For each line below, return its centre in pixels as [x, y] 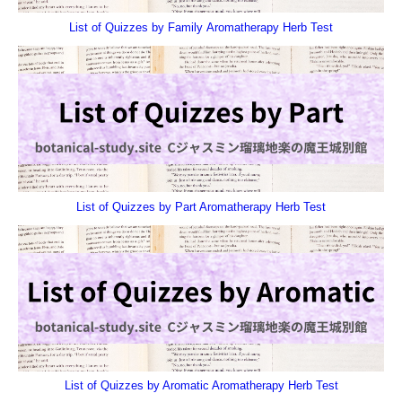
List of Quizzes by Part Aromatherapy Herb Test [201, 207]
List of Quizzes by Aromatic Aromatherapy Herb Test [201, 386]
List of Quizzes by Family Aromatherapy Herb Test [201, 28]
